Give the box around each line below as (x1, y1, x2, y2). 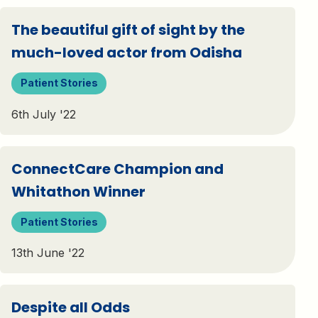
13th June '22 (11, 246, 84, 260)
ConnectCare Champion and (11, 158, 224, 179)
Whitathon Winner (11, 181, 146, 202)
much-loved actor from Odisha (11, 43, 242, 63)
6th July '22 (11, 106, 76, 121)
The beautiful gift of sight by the (11, 20, 245, 40)
